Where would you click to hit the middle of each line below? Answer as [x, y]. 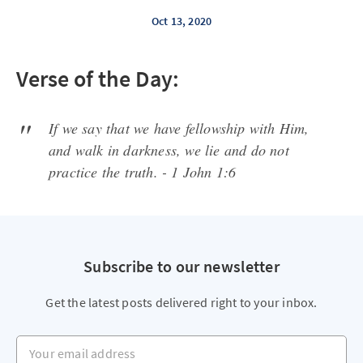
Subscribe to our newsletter [181, 266]
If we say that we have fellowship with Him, [179, 128]
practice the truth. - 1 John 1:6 [143, 172]
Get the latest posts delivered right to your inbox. [181, 302]
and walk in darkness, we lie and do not [169, 150]
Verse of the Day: [98, 79]
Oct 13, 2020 [181, 21]
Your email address [68, 343]
